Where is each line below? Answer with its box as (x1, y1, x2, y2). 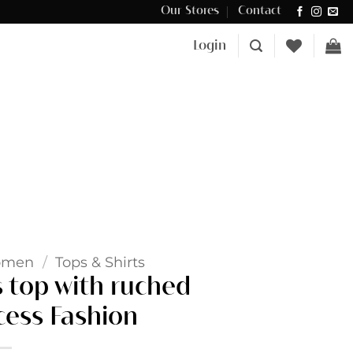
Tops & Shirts (54, 253, 145, 270)
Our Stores (160, 6, 219, 17)
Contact (238, 6, 282, 17)
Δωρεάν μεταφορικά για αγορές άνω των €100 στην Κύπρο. (13, 6, 276, 18)
